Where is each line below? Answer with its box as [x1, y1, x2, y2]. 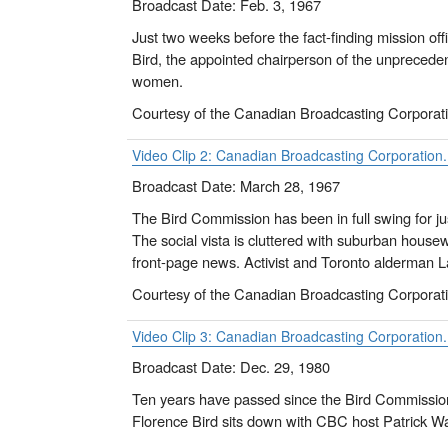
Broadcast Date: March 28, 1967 [132, 175, 340, 197]
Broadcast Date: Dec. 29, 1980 [132, 356, 330, 378]
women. [132, 70, 183, 92]
